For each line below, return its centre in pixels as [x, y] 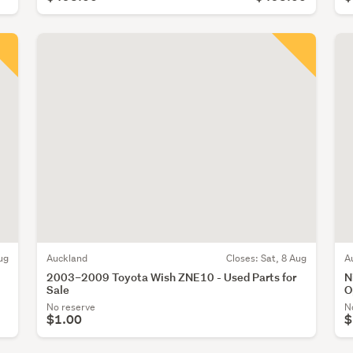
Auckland [67, 258]
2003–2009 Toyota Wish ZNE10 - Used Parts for [172, 277]
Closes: [243, 258]
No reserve [71, 307]
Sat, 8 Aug [283, 258]
